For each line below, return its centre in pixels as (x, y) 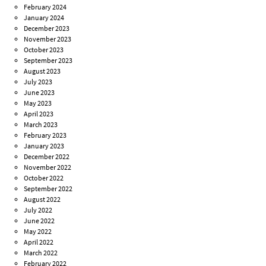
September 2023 (48, 61)
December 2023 (47, 28)
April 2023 (39, 114)
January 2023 (44, 146)
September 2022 (48, 189)
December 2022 (47, 157)
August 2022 (42, 199)
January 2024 (44, 18)
